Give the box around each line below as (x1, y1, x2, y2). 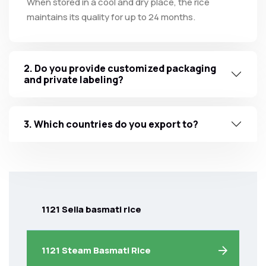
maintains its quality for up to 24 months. (27, 11, 195, 24)
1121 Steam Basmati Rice (42, 244, 151, 257)
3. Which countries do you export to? (24, 117, 198, 131)
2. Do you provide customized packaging (24, 62, 216, 75)
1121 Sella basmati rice (42, 203, 141, 216)
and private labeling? (24, 73, 123, 87)
